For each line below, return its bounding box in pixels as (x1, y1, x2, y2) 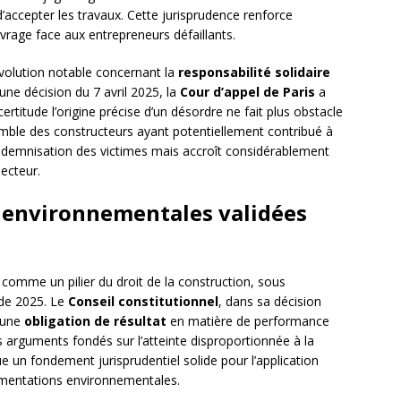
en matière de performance (166, 312, 329, 330)
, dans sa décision (218, 293, 321, 311)
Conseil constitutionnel (68, 293, 218, 311)
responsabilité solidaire (178, 64, 330, 81)
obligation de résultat (24, 312, 166, 330)
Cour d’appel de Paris (180, 83, 315, 101)
